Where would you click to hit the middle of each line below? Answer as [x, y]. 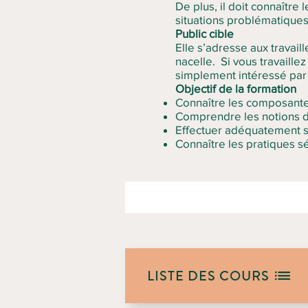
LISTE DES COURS [208, 276]
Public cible [205, 33]
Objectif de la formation [236, 88]
